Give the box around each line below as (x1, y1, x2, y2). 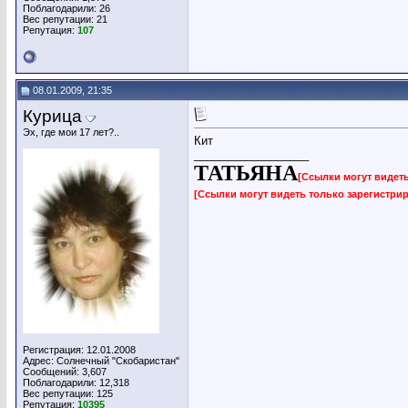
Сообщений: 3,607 (23, 366, 107, 377)
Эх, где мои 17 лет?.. (23, 127, 119, 138)
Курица (23, 107, 82, 126)
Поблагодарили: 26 (23, 3, 110, 14)
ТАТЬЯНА (194, 161, 298, 186)
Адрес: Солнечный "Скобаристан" (23, 355, 179, 366)
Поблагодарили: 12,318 (23, 377, 129, 388)
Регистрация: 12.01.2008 (23, 344, 136, 355)
